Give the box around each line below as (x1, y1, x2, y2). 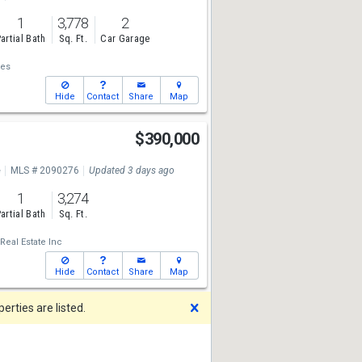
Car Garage (100, 32, 150, 45)
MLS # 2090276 (10, 165, 79, 176)
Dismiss (202, 297, 259, 317)
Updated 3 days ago (88, 165, 175, 176)
